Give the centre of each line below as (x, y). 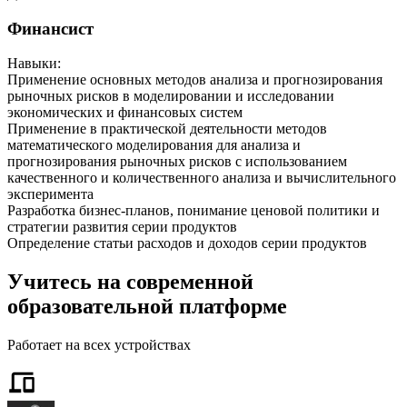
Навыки (32, 64)
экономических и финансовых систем (125, 113)
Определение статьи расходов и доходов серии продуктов (187, 243)
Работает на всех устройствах (99, 345)
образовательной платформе (147, 307)
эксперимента (50, 194)
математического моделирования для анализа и (154, 145)
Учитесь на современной (130, 282)
